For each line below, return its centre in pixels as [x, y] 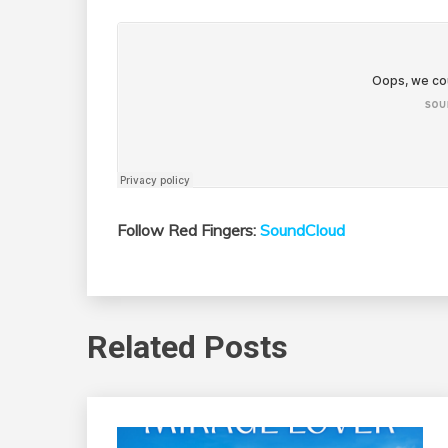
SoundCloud [302, 230]
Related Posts [187, 346]
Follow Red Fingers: [188, 230]
